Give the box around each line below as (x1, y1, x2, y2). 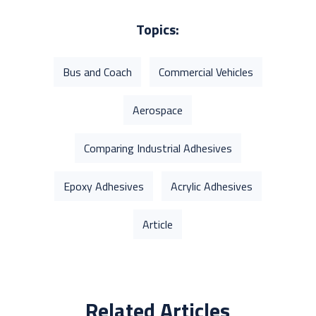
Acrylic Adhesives (170, 178, 253, 195)
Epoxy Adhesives (63, 178, 144, 195)
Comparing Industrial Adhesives (83, 140, 232, 157)
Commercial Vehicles (158, 63, 253, 81)
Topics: (136, 18, 180, 41)
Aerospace (133, 102, 183, 119)
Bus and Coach (62, 63, 132, 81)
